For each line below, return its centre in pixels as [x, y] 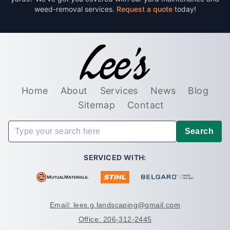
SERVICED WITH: [115, 157]
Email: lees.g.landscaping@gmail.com [115, 205]
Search [199, 131]
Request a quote [145, 9]
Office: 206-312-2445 [115, 219]
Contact [146, 105]
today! [185, 9]
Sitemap [97, 105]
